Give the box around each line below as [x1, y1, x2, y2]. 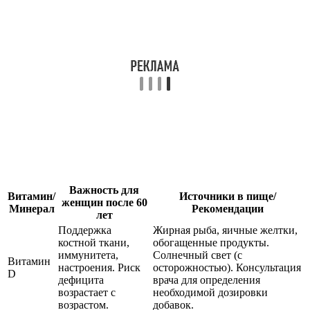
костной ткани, [58, 237, 129, 249]
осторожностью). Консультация [153, 262, 301, 274]
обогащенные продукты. [153, 237, 269, 249]
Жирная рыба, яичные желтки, [153, 224, 298, 237]
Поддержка [58, 224, 111, 237]
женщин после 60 [61, 197, 147, 209]
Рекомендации [192, 203, 264, 215]
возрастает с [58, 286, 116, 299]
